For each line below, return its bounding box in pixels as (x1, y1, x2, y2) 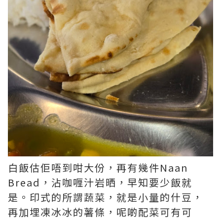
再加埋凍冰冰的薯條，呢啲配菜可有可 (8, 204, 192, 219)
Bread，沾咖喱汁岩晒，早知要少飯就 (8, 175, 192, 189)
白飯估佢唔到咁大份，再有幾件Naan (8, 160, 188, 175)
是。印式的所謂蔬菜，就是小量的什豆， (8, 189, 203, 204)
